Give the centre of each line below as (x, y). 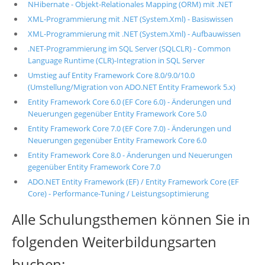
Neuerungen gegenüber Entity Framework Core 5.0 (117, 113)
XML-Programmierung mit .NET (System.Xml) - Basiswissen (130, 19)
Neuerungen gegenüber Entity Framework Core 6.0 (117, 140)
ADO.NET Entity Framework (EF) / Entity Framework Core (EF (133, 181)
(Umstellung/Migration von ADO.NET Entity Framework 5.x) (131, 87)
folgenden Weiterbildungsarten (114, 241)
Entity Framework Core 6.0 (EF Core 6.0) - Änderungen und (129, 101)
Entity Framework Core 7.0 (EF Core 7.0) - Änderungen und (129, 128)
